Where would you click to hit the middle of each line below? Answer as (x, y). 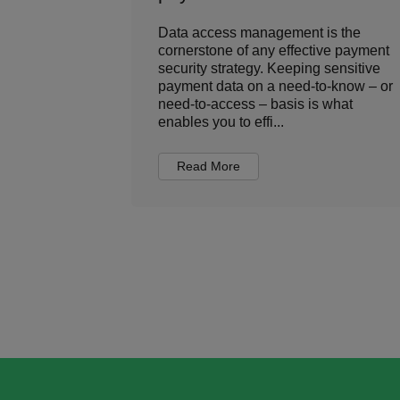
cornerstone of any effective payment (274, 50)
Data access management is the (259, 33)
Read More (208, 166)
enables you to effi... (221, 122)
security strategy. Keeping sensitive (269, 68)
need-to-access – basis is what (255, 104)
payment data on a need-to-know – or (275, 86)
